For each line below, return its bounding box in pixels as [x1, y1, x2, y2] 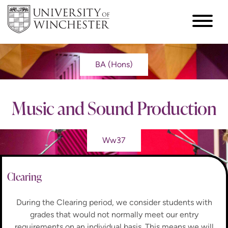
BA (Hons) [95, 60, 133, 70]
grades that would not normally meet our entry [30, 209, 198, 219]
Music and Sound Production [12, 96, 216, 120]
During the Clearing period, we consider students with [16, 197, 212, 207]
